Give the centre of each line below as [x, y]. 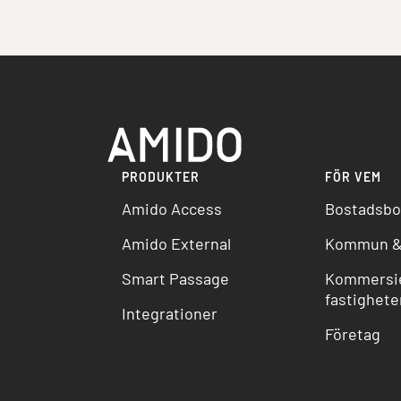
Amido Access [172, 209]
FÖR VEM [353, 177]
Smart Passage [175, 279]
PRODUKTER [161, 177]
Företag [352, 334]
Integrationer [170, 314]
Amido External [176, 244]
